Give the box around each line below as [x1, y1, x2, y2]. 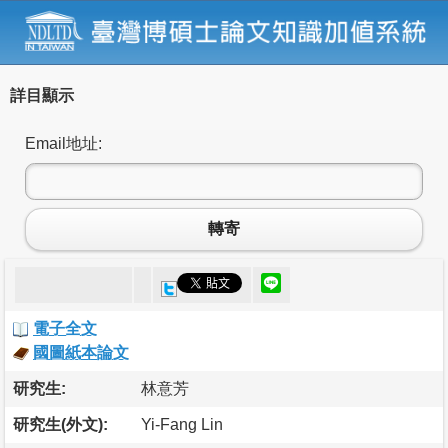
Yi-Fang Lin [141, 415, 223, 433]
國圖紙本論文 [33, 343, 129, 361]
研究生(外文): [13, 415, 108, 433]
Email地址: [25, 134, 102, 152]
